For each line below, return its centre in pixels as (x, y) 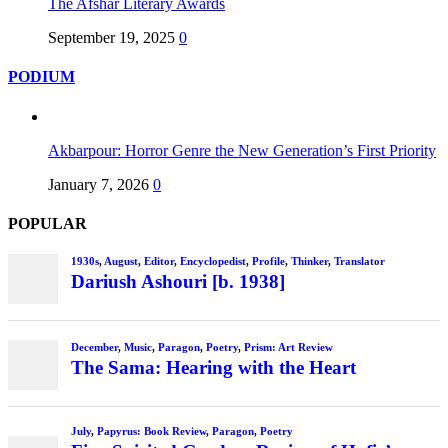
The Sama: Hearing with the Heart (213, 367)
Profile (268, 260)
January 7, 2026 (98, 184)
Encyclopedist (212, 260)
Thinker (309, 260)
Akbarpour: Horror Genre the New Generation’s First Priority (242, 150)
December (94, 347)
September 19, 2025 (111, 37)
